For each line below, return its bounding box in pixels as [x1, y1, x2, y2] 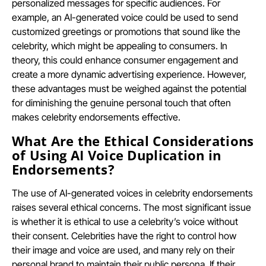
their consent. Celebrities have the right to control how [12, 229, 236, 242]
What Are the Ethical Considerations [12, 131, 254, 150]
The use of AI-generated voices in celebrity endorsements [12, 186, 253, 199]
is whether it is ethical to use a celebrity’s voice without [12, 215, 238, 227]
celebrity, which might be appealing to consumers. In [12, 39, 227, 52]
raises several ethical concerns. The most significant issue [12, 201, 251, 213]
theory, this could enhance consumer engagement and [12, 53, 238, 66]
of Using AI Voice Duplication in [12, 145, 221, 164]
